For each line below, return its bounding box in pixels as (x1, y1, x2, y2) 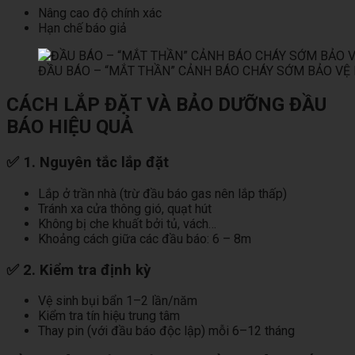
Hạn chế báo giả (38, 20, 127, 36)
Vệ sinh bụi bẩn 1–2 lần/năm (38, 293, 197, 309)
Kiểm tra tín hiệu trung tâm (38, 308, 180, 324)
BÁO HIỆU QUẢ (6, 116, 133, 139)
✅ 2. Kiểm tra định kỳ (6, 261, 151, 279)
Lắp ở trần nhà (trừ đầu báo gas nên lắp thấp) (38, 186, 287, 202)
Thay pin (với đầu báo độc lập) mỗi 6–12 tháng (38, 323, 295, 339)
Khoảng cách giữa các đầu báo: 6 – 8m (38, 231, 251, 247)
